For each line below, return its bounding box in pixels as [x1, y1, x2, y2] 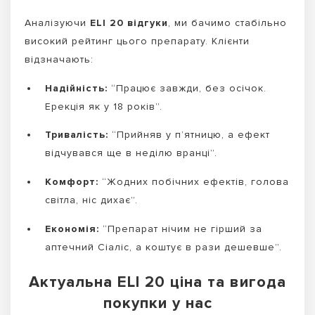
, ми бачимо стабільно [168, 16, 287, 29]
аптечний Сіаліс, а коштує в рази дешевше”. [45, 240, 282, 253]
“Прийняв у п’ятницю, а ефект [108, 129, 270, 141]
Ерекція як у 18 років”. [45, 100, 162, 112]
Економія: [45, 222, 99, 235]
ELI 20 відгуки [90, 16, 168, 29]
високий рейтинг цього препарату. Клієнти [25, 34, 250, 47]
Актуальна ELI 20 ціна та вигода [29, 272, 286, 292]
